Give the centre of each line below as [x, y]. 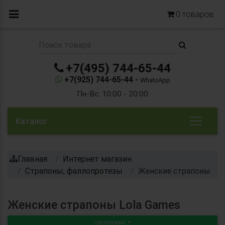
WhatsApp [155, 80]
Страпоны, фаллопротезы [74, 171]
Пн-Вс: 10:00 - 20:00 [113, 93]
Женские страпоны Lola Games [94, 205]
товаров [197, 14]
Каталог [31, 121]
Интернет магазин [97, 158]
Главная [32, 158]
